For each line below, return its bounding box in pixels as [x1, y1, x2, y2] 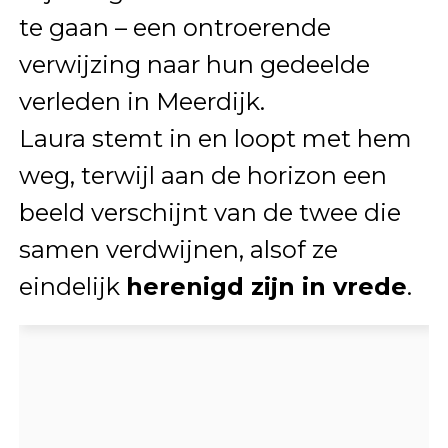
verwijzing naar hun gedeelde [18, 50, 370, 80]
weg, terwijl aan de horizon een [18, 161, 387, 191]
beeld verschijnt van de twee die [18, 198, 401, 228]
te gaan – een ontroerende [18, 13, 331, 43]
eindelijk [18, 272, 126, 302]
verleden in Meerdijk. [18, 87, 265, 117]
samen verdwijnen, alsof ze [18, 235, 338, 265]
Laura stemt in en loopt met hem [18, 124, 412, 154]
